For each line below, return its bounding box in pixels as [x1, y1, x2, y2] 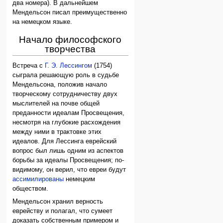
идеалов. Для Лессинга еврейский [12, 138, 117, 145]
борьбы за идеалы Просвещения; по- [12, 157, 124, 164]
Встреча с [12, 62, 45, 70]
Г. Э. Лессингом [45, 62, 93, 70]
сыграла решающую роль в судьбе [12, 72, 119, 79]
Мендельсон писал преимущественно [12, 8, 127, 16]
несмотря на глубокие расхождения [12, 119, 121, 126]
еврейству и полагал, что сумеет [12, 207, 113, 215]
